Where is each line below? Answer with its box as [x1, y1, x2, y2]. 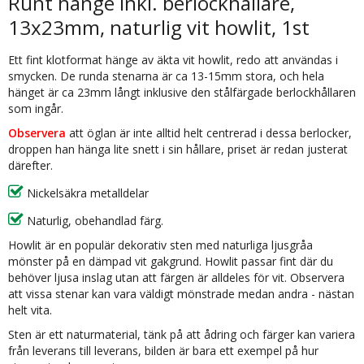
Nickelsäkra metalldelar [24, 185, 149, 201]
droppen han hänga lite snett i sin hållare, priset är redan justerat [8, 141, 348, 157]
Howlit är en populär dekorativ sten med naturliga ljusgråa [8, 237, 313, 253]
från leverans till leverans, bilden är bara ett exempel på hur [8, 343, 318, 358]
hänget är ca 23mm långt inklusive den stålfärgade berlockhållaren [8, 84, 356, 100]
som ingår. [8, 101, 63, 116]
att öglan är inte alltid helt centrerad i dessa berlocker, [66, 125, 352, 141]
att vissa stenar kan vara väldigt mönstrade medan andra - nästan [8, 286, 354, 301]
